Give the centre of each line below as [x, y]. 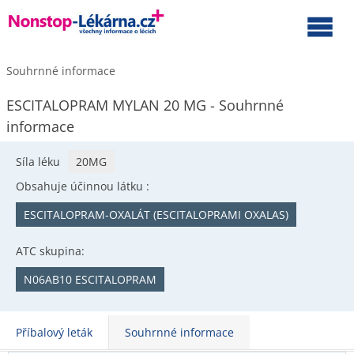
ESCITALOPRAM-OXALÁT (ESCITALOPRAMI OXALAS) [156, 215]
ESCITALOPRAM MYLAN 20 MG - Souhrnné [145, 105]
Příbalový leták [54, 332]
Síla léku [38, 162]
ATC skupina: [50, 251]
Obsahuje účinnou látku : [83, 186]
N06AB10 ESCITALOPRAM [90, 279]
